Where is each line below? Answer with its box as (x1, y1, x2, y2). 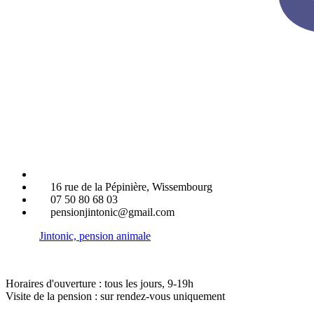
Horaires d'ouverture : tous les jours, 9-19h (6, 278, 193, 290)
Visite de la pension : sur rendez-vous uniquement (6, 290, 225, 303)
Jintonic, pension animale (39, 230, 151, 243)
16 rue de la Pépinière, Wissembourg (50, 181, 212, 193)
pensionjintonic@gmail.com (50, 206, 175, 219)
